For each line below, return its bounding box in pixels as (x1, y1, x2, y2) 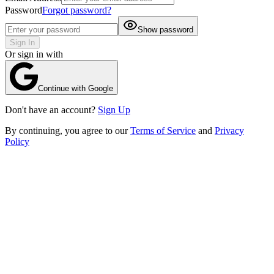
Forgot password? (42, 4, 111, 15)
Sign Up (98, 104, 130, 115)
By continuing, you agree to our (5, 125, 130, 136)
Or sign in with (5, 48, 63, 59)
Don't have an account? (5, 104, 98, 115)
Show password (138, 24, 193, 34)
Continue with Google (37, 83, 113, 93)
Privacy (215, 125, 244, 136)
